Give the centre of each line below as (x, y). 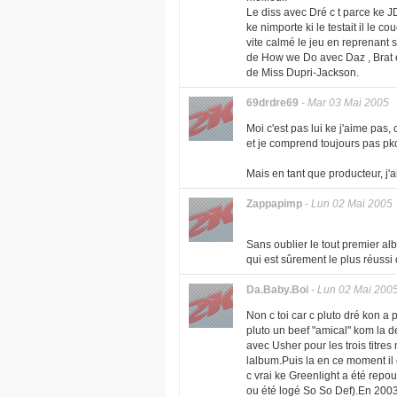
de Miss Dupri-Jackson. (303, 73)
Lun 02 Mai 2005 (352, 204)
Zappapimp (274, 204)
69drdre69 (272, 103)
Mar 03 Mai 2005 (348, 103)
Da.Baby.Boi (277, 290)
